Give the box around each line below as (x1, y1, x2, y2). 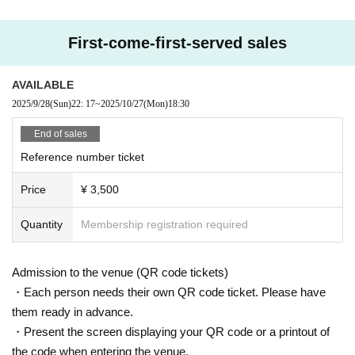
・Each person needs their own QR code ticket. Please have (12, 284, 326, 299)
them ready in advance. (12, 304, 133, 319)
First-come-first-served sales (68, 33, 287, 52)
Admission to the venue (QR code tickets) (12, 265, 228, 279)
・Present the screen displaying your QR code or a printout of (12, 324, 330, 338)
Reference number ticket (21, 150, 144, 163)
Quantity (21, 217, 63, 231)
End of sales (33, 128, 87, 139)
